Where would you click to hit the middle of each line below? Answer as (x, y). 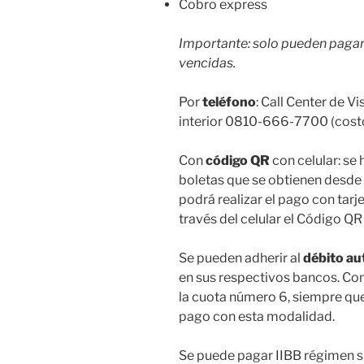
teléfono (228, 102)
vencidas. (207, 63)
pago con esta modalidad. (257, 316)
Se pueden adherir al (240, 258)
